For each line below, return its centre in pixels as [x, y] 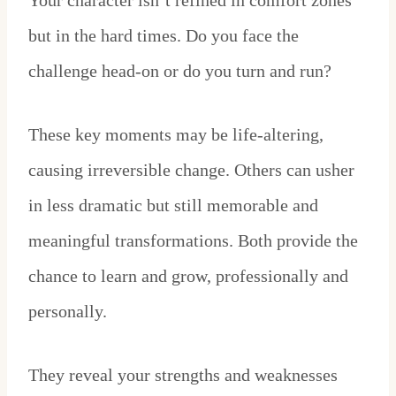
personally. [68, 312]
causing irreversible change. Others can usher [191, 170]
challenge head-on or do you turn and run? [180, 71]
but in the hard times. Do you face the [164, 36]
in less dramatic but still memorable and [173, 206]
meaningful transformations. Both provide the [193, 241]
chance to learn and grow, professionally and [188, 276]
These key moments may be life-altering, [176, 135]
